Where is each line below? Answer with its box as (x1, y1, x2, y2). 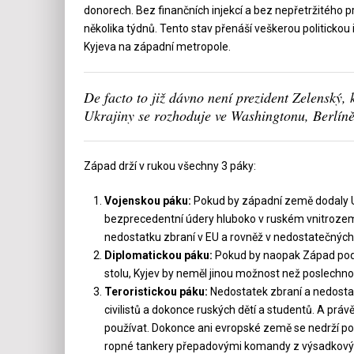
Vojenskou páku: (104, 194, 192, 207)
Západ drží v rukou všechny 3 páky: (83, 159, 256, 172)
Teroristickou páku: (104, 284, 209, 298)
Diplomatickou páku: (104, 248, 213, 262)
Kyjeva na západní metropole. (83, 40, 231, 53)
